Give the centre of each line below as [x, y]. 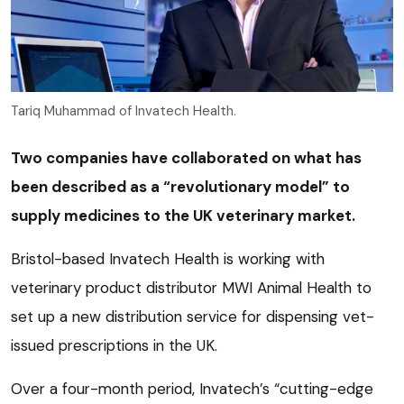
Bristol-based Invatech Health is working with [168, 258]
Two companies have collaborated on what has [186, 157]
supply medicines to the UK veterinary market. [183, 215]
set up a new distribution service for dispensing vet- [193, 316]
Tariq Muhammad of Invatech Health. [124, 110]
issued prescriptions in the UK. [114, 345]
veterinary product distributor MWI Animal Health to [191, 287]
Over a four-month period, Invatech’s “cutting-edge [192, 388]
